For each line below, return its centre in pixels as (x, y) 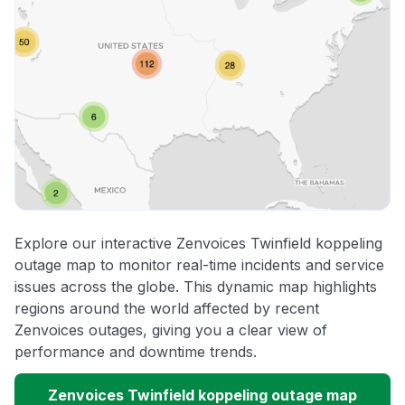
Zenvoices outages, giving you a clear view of (171, 330)
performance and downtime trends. (136, 352)
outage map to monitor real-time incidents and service (199, 265)
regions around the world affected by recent (167, 309)
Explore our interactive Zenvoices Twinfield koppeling (198, 244)
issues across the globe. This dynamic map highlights (196, 287)
